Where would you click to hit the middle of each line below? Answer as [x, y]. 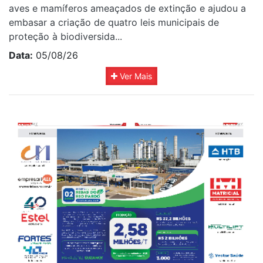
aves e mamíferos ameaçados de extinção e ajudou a [127, 8]
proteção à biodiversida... [65, 36]
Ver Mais [135, 76]
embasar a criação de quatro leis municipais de [114, 22]
